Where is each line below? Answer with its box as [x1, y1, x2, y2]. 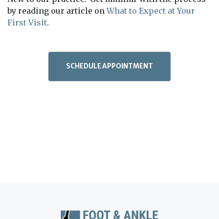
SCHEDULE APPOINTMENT [66, 62, 153, 70]
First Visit [7, 18, 47, 27]
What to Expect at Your [107, 6, 195, 16]
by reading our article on [7, 6, 107, 16]
